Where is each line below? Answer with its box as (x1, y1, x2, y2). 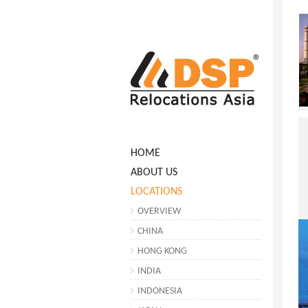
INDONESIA (137, 286, 182, 296)
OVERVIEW (137, 206, 181, 217)
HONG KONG (137, 246, 187, 256)
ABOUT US (131, 167, 177, 178)
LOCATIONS (131, 186, 182, 197)
